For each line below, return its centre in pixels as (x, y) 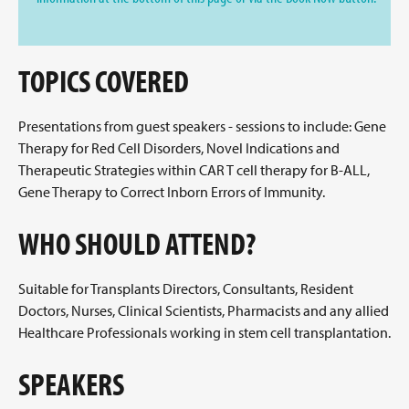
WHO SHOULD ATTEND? (137, 243)
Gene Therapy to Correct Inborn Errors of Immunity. (172, 192)
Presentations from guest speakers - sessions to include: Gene (202, 126)
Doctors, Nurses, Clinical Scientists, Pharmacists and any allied (204, 310)
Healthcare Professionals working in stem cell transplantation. (204, 332)
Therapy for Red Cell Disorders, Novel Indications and (179, 148)
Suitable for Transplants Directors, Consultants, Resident (186, 288)
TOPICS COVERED (104, 80)
